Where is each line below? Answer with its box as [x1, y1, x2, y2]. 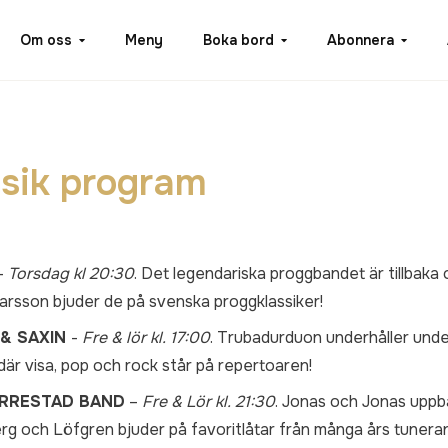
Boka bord [203, 31, 274, 49]
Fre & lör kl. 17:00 [82, 326, 210, 348]
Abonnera [327, 31, 394, 49]
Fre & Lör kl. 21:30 [142, 390, 275, 412]
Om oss [20, 31, 72, 49]
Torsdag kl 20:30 [8, 262, 134, 284]
